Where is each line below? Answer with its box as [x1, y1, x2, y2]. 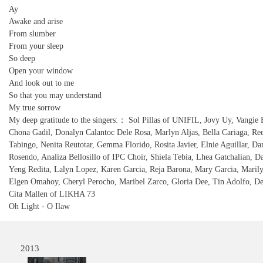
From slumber [9, 29, 56, 38]
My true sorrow [9, 103, 60, 112]
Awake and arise [9, 17, 63, 26]
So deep [9, 54, 35, 63]
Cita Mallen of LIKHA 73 [9, 190, 95, 198]
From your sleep [9, 42, 63, 50]
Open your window [9, 66, 73, 75]
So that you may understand [9, 91, 102, 100]
